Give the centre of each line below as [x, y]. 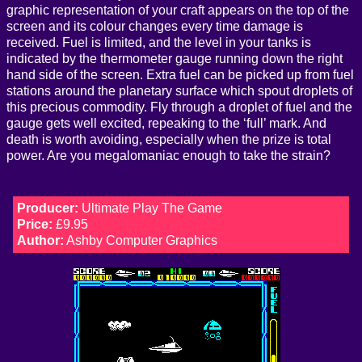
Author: [40, 241]
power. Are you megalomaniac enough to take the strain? [168, 156]
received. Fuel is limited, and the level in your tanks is [159, 43]
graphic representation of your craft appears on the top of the [178, 11]
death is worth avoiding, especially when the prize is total [169, 140]
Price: [34, 225]
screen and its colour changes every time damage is [155, 27]
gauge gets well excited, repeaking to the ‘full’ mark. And [166, 124]
